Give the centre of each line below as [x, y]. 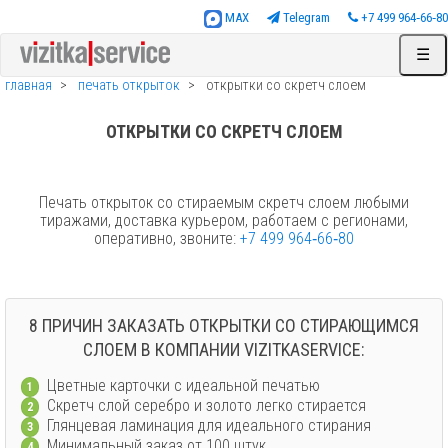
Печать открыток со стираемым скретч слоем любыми [224, 202]
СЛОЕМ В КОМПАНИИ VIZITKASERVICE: [224, 349]
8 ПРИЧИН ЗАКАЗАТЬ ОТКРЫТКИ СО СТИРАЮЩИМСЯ [224, 325]
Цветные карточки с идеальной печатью [179, 386]
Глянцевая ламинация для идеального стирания [205, 426]
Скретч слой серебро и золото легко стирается [202, 406]
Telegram [306, 18]
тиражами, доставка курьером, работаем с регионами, [224, 220]
